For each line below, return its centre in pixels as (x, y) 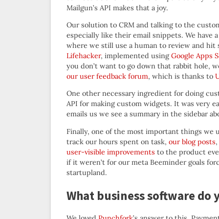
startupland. (87, 172)
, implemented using (136, 55)
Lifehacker (84, 55)
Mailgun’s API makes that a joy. (117, 8)
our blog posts (192, 142)
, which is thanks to (182, 76)
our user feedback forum (107, 76)
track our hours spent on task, (118, 142)
